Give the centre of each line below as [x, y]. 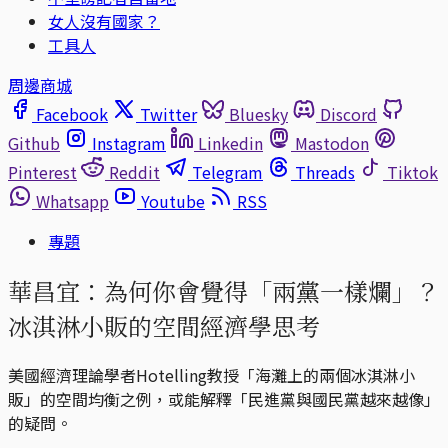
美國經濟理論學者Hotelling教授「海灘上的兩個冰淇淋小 [211, 374]
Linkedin [230, 143]
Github [34, 143]
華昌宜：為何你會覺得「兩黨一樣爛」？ [224, 290]
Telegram [227, 172]
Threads [325, 172]
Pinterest [42, 172]
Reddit [134, 172]
